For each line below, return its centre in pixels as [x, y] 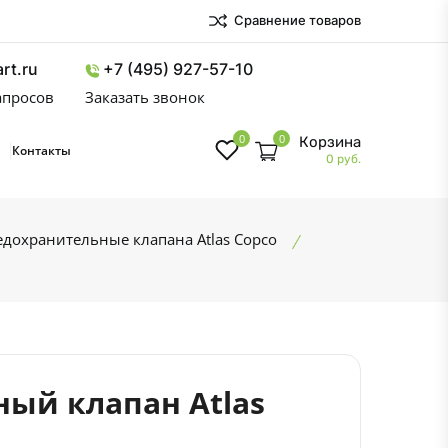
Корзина [330, 142]
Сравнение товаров [296, 19]
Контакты [41, 150]
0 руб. [343, 159]
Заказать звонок [145, 97]
